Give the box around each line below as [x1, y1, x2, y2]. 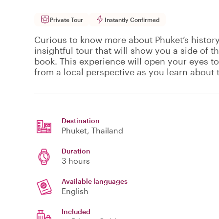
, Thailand [87, 126, 123, 135]
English [62, 186, 88, 196]
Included [62, 207, 90, 216]
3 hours [62, 156, 90, 166]
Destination [62, 116, 100, 125]
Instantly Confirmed [105, 16, 160, 23]
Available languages [62, 177, 128, 186]
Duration [62, 147, 90, 155]
